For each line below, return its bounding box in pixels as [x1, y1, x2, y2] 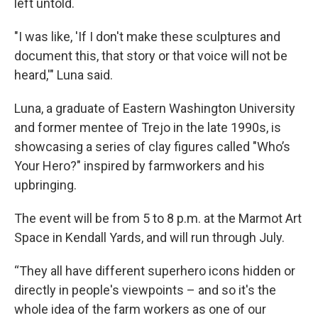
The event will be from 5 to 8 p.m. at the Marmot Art [14, 211, 302, 226]
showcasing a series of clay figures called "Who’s [14, 139, 290, 155]
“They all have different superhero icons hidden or [14, 263, 295, 279]
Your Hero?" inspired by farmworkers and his [14, 158, 265, 174]
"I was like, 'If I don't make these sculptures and [14, 29, 280, 45]
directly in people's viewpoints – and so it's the [14, 283, 276, 298]
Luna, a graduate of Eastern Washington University [14, 101, 295, 116]
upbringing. [14, 177, 77, 193]
